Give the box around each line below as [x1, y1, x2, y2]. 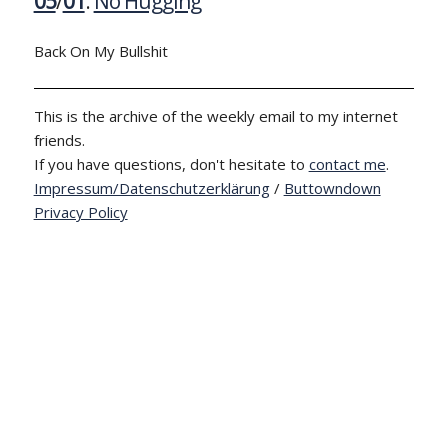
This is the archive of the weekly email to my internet [33, 106, 398, 127]
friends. [33, 130, 85, 151]
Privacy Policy [33, 202, 128, 223]
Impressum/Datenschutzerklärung [33, 178, 270, 199]
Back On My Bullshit [33, 41, 168, 62]
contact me [308, 154, 386, 175]
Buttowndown [283, 178, 381, 199]
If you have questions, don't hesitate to [33, 154, 309, 175]
